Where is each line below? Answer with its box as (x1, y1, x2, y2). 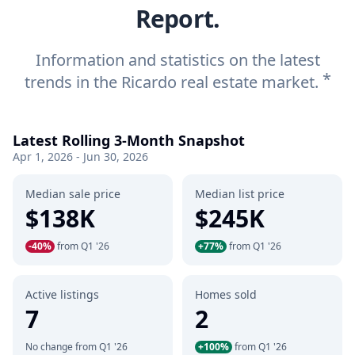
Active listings (25, 287, 99, 302)
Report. (135, 2, 220, 35)
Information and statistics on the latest (35, 49, 320, 71)
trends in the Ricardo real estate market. (24, 71, 323, 93)
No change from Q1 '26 (25, 340, 128, 353)
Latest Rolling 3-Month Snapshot (13, 131, 245, 150)
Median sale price (25, 186, 120, 201)
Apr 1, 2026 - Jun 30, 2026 (13, 149, 148, 164)
